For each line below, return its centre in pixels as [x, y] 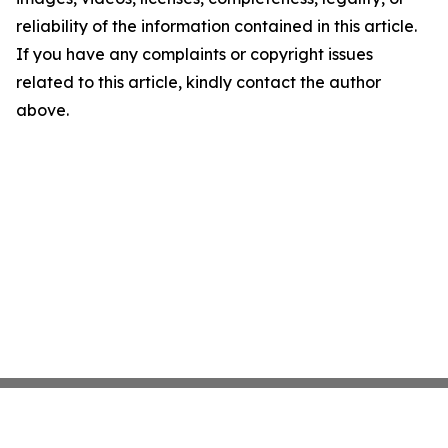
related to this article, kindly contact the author [198, 82]
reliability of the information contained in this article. [216, 26]
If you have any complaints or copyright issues [194, 54]
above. [42, 110]
